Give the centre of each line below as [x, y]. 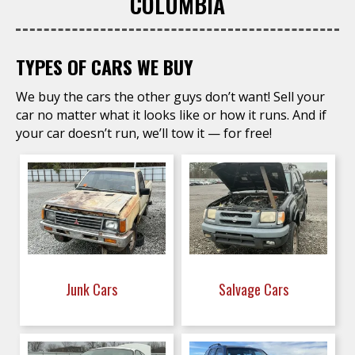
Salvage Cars [255, 289]
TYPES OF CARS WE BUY [105, 67]
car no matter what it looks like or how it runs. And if [171, 115]
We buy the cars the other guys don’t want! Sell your [170, 97]
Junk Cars [93, 289]
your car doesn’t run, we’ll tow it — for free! [144, 133]
